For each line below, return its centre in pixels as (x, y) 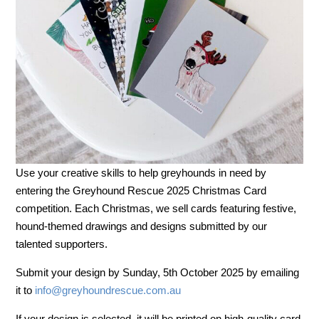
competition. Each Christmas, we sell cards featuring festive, (156, 209)
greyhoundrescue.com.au (122, 291)
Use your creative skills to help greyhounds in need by (141, 173)
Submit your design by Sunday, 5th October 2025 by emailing (158, 273)
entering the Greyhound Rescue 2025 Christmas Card (141, 191)
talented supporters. (62, 244)
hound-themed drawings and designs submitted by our (142, 226)
